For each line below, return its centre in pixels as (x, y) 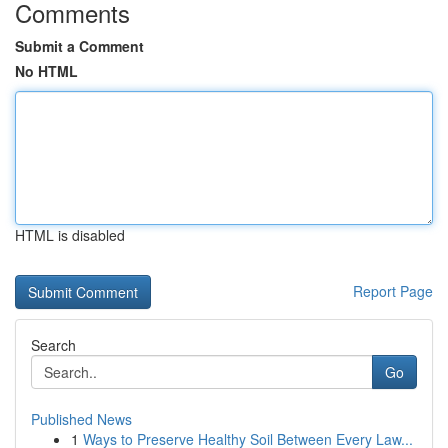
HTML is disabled (70, 235)
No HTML (46, 71)
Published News (81, 419)
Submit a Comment (79, 46)
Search (53, 345)
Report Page (393, 291)
